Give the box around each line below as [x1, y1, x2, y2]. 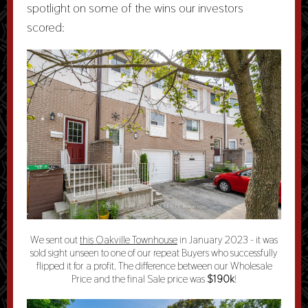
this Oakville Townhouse [80, 233, 177, 246]
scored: [27, 19, 65, 35]
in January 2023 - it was [177, 233, 278, 246]
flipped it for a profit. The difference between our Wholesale [36, 259, 272, 272]
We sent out [30, 233, 80, 246]
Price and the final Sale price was [71, 272, 207, 285]
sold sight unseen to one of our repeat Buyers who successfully [30, 246, 278, 259]
